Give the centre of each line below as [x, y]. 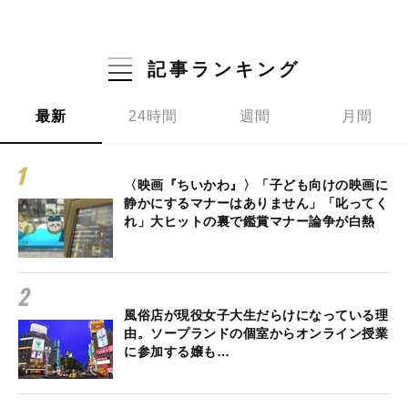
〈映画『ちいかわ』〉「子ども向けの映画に [256, 184]
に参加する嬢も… [177, 351]
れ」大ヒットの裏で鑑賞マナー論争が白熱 [250, 221]
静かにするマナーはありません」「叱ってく [256, 203]
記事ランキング [224, 69]
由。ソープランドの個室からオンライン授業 [256, 333]
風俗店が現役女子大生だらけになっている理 [256, 315]
